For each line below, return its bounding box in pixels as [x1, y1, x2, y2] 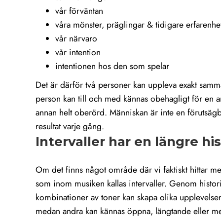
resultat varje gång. [36, 120, 104, 133]
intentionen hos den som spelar [55, 60, 169, 73]
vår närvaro [55, 32, 97, 45]
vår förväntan [55, 4, 103, 18]
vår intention [55, 46, 101, 59]
